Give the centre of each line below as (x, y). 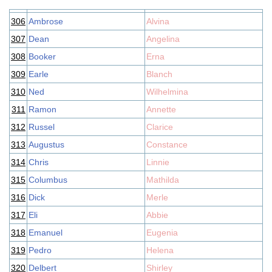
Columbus (48, 180)
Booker (42, 56)
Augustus (46, 144)
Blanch (159, 74)
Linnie (158, 162)
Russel (42, 127)
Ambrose (46, 21)
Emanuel (46, 233)
